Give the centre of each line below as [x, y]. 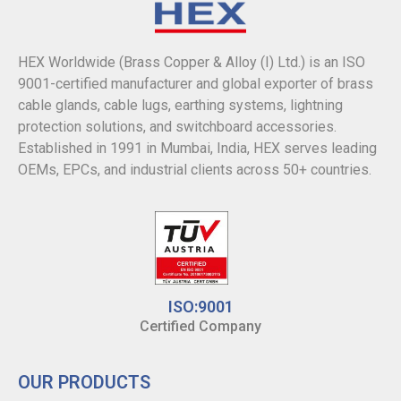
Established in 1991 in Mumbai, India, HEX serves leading [197, 149]
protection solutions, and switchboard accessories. [177, 127]
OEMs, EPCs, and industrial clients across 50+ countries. [195, 170]
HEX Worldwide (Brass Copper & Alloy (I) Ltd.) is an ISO [192, 63]
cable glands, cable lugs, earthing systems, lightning [180, 106]
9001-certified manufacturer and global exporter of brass [196, 84]
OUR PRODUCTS [84, 383]
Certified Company [200, 327]
